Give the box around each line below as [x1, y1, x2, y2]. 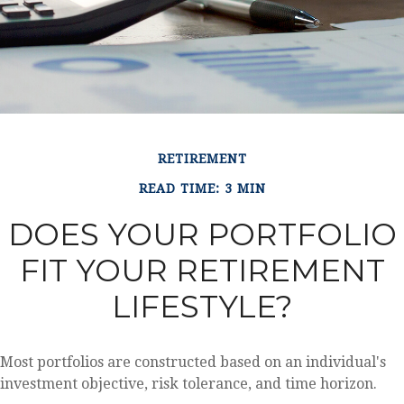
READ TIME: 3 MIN [138, 181, 266, 196]
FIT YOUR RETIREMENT [19, 252, 385, 289]
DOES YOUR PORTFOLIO [7, 216, 397, 253]
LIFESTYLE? [111, 288, 293, 326]
